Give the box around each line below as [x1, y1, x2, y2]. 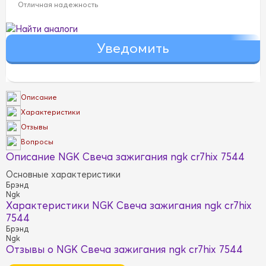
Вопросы [21, 137, 53, 147]
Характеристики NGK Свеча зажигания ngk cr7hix [6, 199, 252, 212]
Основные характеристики [6, 169, 121, 180]
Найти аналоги [15, 23, 78, 35]
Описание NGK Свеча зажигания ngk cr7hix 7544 [6, 150, 245, 163]
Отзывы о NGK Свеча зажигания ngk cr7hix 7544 [6, 243, 243, 256]
